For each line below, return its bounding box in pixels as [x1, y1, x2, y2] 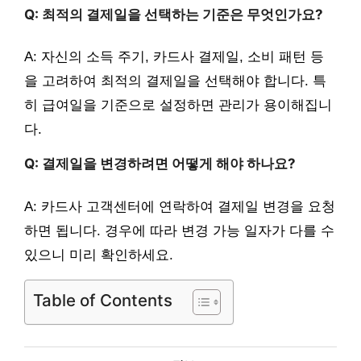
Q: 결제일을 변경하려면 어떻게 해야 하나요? [24, 156, 296, 172]
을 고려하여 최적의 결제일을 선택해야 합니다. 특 [24, 73, 326, 89]
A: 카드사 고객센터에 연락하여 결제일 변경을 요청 [24, 198, 335, 214]
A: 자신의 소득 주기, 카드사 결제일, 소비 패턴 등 [24, 49, 324, 65]
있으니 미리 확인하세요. [24, 247, 173, 263]
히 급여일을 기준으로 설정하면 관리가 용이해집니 [24, 98, 332, 114]
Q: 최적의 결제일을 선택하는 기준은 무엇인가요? [24, 6, 323, 23]
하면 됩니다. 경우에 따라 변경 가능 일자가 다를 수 [24, 222, 334, 239]
